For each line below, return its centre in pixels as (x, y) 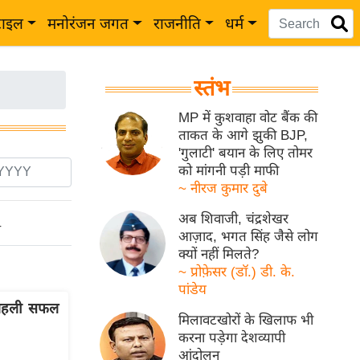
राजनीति (177, 24)
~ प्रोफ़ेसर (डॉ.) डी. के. (237, 272)
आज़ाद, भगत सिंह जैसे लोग (249, 237)
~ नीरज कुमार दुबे (223, 188)
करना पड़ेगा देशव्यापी (232, 338)
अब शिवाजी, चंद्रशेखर (234, 219)
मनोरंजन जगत (88, 24)
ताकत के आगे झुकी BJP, (243, 135)
